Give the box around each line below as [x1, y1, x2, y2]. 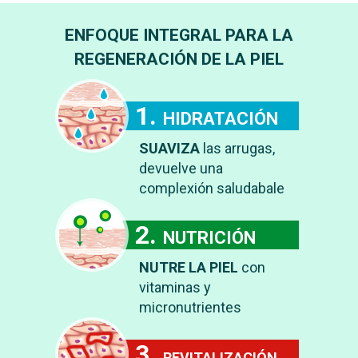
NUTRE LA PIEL [139, 259, 241, 276]
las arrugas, [203, 140, 275, 157]
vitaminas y [139, 279, 211, 296]
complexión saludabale [139, 180, 284, 197]
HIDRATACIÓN [163, 109, 278, 129]
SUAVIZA [139, 140, 203, 157]
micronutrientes [139, 299, 241, 316]
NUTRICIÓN [163, 228, 256, 248]
